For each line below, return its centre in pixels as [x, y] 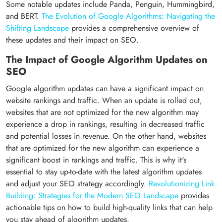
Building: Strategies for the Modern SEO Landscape [92, 195]
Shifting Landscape [37, 28]
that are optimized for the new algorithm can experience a [103, 148]
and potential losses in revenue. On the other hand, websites [106, 136]
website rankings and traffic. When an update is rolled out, [104, 100]
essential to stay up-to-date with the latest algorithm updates [104, 171]
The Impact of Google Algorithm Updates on [107, 59]
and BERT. [24, 16]
